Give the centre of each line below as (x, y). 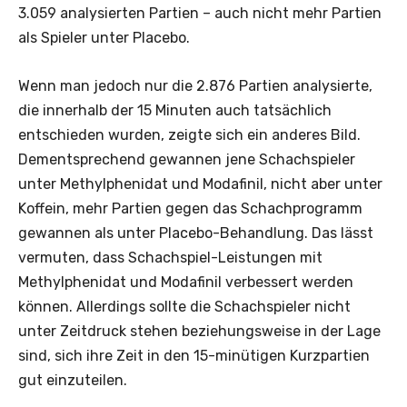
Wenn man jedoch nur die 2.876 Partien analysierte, (195, 85)
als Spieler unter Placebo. (104, 37)
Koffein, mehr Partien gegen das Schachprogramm (190, 208)
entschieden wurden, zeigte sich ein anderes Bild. (189, 134)
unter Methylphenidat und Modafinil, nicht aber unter (200, 184)
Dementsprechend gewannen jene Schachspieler (187, 159)
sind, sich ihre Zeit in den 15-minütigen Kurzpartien (194, 355)
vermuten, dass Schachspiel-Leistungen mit (170, 257)
